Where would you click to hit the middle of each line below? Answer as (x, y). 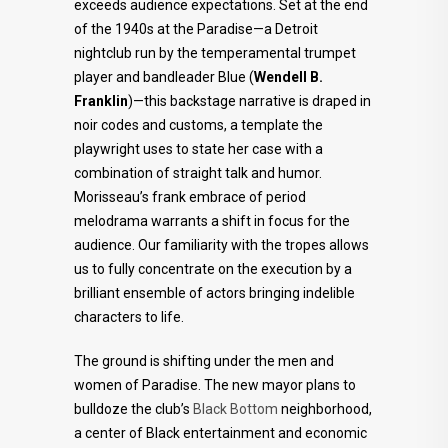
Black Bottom (235, 409)
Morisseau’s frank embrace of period (190, 197)
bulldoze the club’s (133, 409)
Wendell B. (288, 77)
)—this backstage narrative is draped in (249, 101)
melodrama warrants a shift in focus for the (212, 221)
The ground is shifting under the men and (204, 361)
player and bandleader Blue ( (164, 77)
